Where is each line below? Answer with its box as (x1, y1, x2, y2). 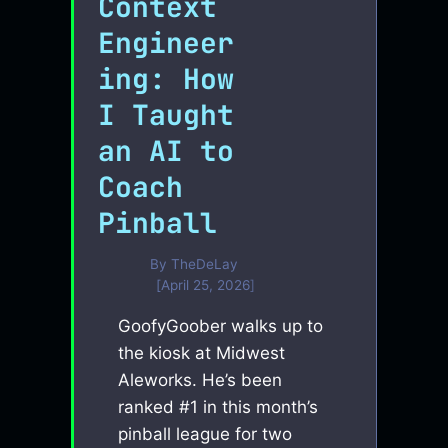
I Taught (98, 95, 235, 133)
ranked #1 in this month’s (118, 397, 319, 418)
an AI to (98, 131, 235, 169)
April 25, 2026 (160, 277, 250, 294)
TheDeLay (170, 256, 238, 273)
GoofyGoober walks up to (118, 316, 324, 337)
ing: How (98, 59, 235, 97)
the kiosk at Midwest (118, 343, 286, 364)
